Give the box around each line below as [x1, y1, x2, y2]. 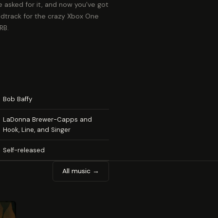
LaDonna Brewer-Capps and [3, 115, 92, 124]
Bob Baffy [3, 94, 32, 103]
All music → [62, 166, 99, 175]
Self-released [3, 145, 45, 154]
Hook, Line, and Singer [3, 125, 71, 134]
